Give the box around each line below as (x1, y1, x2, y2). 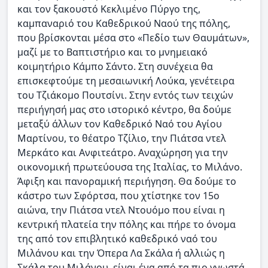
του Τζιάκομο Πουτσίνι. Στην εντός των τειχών (17, 88, 233, 102)
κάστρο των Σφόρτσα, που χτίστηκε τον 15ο (17, 188, 220, 202)
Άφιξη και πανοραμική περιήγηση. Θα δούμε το (17, 174, 236, 188)
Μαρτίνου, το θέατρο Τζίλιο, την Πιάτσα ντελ (17, 131, 226, 145)
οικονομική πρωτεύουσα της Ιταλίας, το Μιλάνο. (17, 160, 242, 173)
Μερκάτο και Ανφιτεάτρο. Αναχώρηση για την (17, 145, 228, 159)
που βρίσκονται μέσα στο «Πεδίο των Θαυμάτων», (17, 31, 249, 44)
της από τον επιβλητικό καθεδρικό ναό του (17, 232, 217, 245)
